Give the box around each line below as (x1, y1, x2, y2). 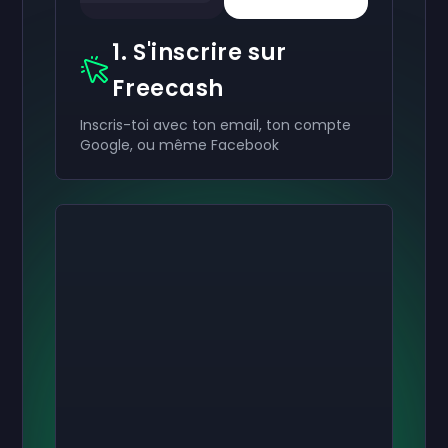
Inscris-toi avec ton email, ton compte (80, 115, 352, 135)
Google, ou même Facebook (80, 135, 280, 155)
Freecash (112, 73, 224, 104)
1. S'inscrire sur (112, 37, 287, 68)
